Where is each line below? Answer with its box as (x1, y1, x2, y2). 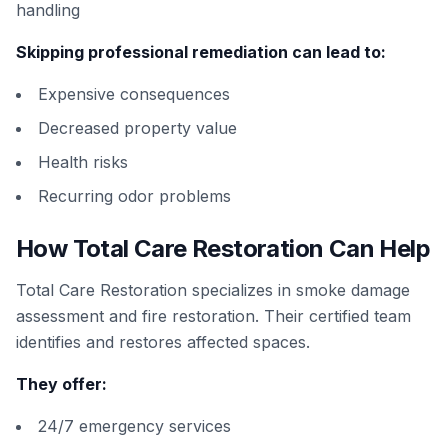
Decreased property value (38, 118, 237, 138)
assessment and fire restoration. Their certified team (16, 306, 411, 326)
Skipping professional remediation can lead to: (16, 42, 386, 62)
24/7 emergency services (38, 416, 231, 436)
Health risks (38, 152, 128, 172)
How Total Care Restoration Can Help (16, 234, 430, 263)
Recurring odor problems (38, 186, 231, 206)
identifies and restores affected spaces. (16, 332, 310, 352)
